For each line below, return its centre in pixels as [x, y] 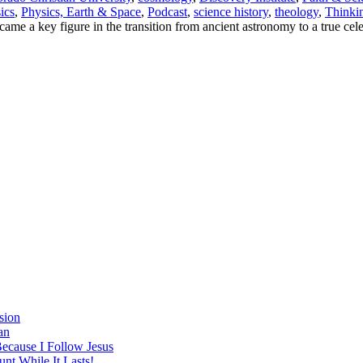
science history [231, 12]
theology [297, 12]
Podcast [167, 12]
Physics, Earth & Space [81, 12]
